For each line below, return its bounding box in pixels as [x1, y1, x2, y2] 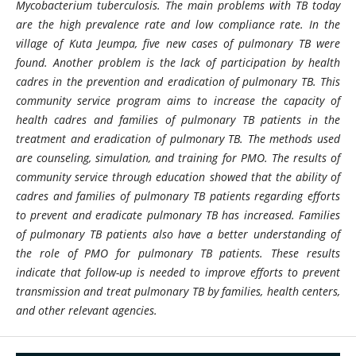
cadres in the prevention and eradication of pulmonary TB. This [15, 73, 341, 89]
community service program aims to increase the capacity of [15, 92, 341, 108]
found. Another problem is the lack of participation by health [15, 54, 341, 70]
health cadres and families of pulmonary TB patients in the [15, 111, 341, 127]
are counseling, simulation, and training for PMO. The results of [15, 149, 341, 165]
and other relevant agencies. [15, 302, 157, 318]
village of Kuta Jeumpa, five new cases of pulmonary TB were [15, 35, 341, 51]
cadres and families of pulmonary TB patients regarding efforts [15, 188, 341, 203]
